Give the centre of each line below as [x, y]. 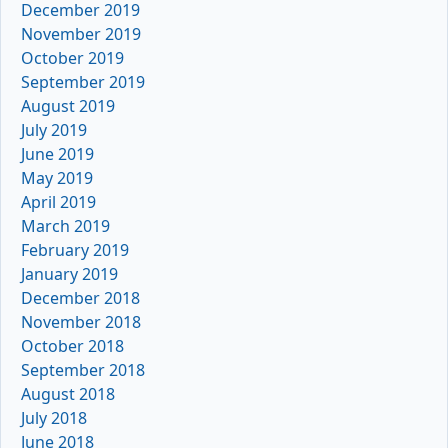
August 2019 [68, 105]
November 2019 [81, 33]
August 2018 [68, 393]
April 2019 [58, 201]
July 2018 [54, 417]
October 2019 [72, 57]
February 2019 [75, 249]
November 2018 [81, 321]
